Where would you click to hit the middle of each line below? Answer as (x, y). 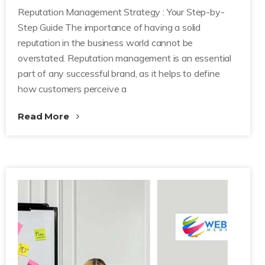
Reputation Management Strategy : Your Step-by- (121, 12)
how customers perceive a (72, 89)
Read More (45, 116)
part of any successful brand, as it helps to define (119, 73)
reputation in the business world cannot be (106, 43)
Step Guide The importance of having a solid (109, 27)
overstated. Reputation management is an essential (125, 58)
